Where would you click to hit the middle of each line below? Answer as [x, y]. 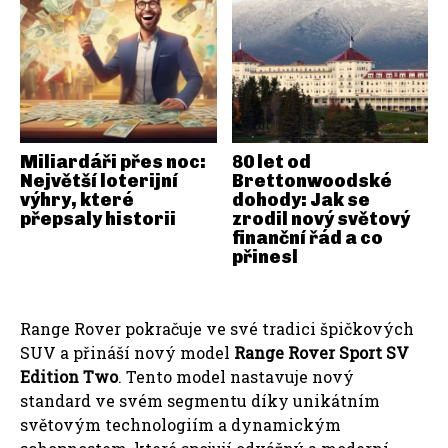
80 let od [271, 162]
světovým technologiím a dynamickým [180, 424]
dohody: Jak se [300, 200]
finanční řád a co [307, 238]
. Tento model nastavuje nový [236, 376]
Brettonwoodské [311, 181]
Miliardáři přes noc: [113, 162]
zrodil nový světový [320, 219]
